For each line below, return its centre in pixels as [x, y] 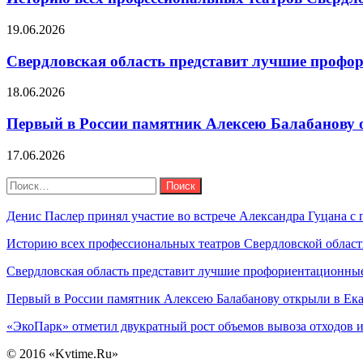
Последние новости [61, 201]
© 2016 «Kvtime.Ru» [62, 353]
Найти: [25, 183]
